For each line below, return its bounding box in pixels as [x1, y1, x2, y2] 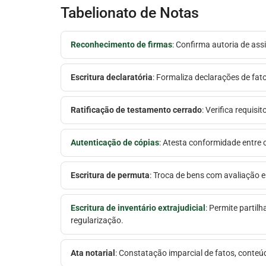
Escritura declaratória [71, 72, 153, 82]
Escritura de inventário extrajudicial [71, 202, 205, 213]
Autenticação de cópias [71, 137, 159, 147]
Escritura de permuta [71, 170, 150, 180]
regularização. [71, 215, 123, 225]
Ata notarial [71, 248, 115, 258]
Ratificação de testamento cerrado [71, 104, 202, 115]
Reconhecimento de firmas [71, 39, 172, 49]
